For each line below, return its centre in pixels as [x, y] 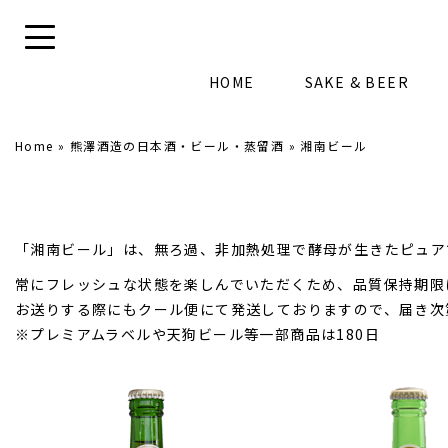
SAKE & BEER [356, 82]
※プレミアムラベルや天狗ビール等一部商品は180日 [197, 334]
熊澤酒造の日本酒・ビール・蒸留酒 [177, 146]
